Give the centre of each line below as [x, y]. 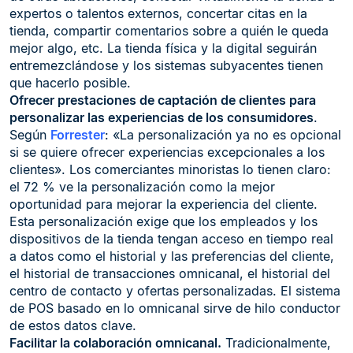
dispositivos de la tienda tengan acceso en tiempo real [171, 239]
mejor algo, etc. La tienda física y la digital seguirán [163, 48]
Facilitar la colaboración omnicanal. [115, 343]
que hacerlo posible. [70, 83]
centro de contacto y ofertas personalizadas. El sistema [175, 291]
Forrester [78, 135]
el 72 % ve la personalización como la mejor [142, 187]
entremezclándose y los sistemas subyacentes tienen [166, 65]
